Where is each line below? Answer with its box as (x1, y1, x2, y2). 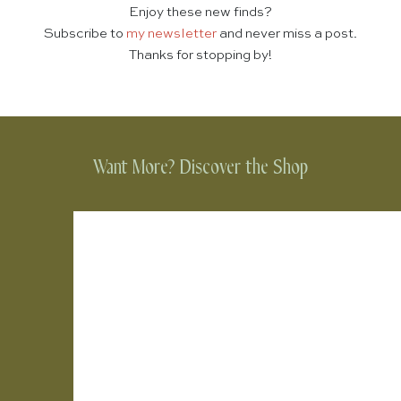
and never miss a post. (217, 27, 357, 41)
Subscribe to (44, 27, 126, 41)
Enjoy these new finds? (129, 5, 272, 20)
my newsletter (126, 27, 217, 41)
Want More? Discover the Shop (93, 156, 308, 181)
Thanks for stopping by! (129, 48, 272, 63)
